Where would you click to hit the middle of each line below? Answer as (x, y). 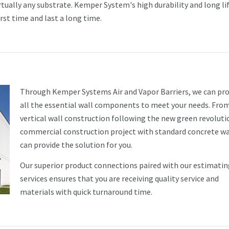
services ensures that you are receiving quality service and (119, 178)
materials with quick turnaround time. (86, 191)
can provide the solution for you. (76, 144)
